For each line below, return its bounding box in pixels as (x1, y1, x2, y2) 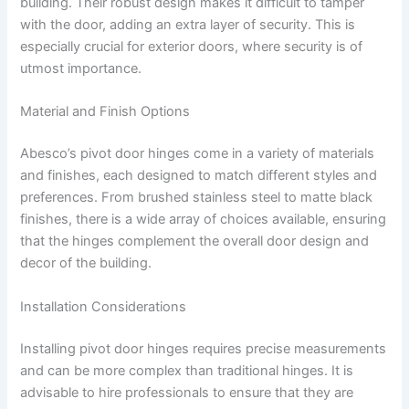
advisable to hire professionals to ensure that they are (20, 383, 354, 401)
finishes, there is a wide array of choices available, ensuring (20, 211, 387, 228)
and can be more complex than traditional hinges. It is (20, 362, 354, 379)
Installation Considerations (20, 298, 187, 315)
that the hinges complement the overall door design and (20, 233, 370, 250)
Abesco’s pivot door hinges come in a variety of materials (20, 145, 375, 163)
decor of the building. (20, 255, 152, 272)
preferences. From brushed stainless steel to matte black (20, 189, 373, 206)
